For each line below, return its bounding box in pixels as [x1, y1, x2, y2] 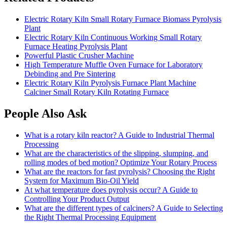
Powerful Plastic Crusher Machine [24, 51, 134, 60]
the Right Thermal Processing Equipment [24, 213, 156, 222]
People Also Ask [4, 107, 87, 121]
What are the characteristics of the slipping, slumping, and [24, 149, 208, 158]
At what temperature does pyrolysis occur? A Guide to [24, 185, 198, 195]
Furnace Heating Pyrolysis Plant [24, 42, 127, 51]
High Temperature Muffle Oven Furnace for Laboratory [24, 60, 203, 69]
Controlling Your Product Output [24, 195, 129, 204]
